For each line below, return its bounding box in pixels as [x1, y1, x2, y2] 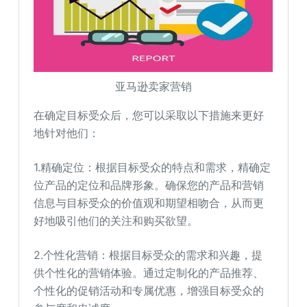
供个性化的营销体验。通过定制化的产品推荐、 [34, 266, 265, 280]
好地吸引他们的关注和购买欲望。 [34, 214, 199, 228]
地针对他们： [34, 126, 100, 140]
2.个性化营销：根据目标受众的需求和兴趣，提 [34, 248, 263, 262]
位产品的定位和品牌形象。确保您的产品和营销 [34, 178, 265, 192]
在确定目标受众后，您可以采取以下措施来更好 [34, 108, 265, 122]
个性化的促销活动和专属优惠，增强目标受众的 [34, 284, 265, 297]
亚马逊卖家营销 [114, 79, 192, 93]
